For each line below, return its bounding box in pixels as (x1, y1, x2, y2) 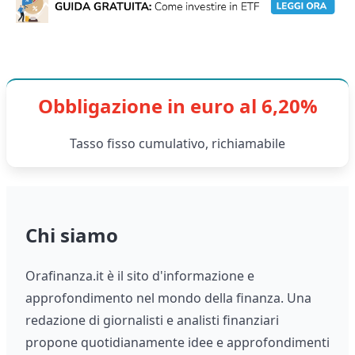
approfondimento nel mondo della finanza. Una (25, 289, 311, 307)
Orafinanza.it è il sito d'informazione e (25, 267, 254, 285)
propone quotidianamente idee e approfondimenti (25, 334, 330, 352)
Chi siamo (25, 222, 118, 249)
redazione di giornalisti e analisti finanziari (25, 311, 279, 330)
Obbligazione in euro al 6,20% (37, 93, 318, 120)
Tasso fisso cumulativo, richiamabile (70, 135, 285, 153)
